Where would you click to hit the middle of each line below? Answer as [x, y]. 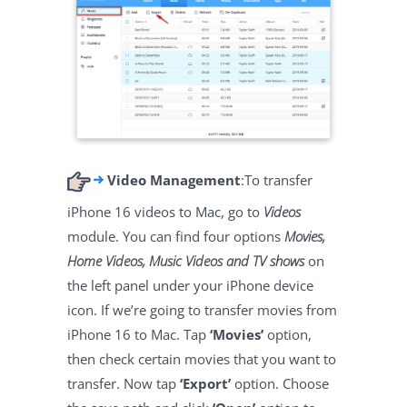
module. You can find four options [176, 237]
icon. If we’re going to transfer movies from [202, 310]
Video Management [174, 180]
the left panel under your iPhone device [190, 286]
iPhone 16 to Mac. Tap [139, 335]
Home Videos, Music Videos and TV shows [186, 261]
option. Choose [280, 384]
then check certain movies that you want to [202, 359]
